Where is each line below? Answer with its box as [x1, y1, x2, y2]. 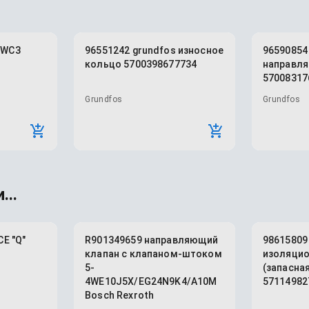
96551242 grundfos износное [85, 45, 224, 56]
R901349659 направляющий [85, 235, 219, 246]
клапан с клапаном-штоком [85, 248, 222, 259]
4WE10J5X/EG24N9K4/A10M [85, 276, 217, 287]
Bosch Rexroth [85, 290, 154, 301]
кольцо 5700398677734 [85, 59, 197, 70]
